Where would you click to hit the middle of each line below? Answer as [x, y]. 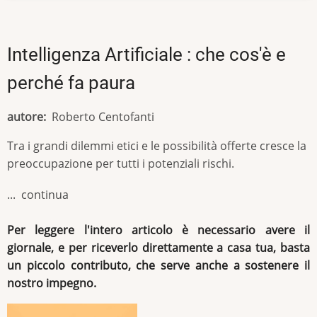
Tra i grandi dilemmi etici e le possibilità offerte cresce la [157, 145]
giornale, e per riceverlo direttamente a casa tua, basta [158, 248]
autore [25, 116]
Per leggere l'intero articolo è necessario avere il [158, 230]
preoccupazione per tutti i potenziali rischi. [122, 163]
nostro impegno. [52, 283]
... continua [39, 195]
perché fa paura [71, 82]
